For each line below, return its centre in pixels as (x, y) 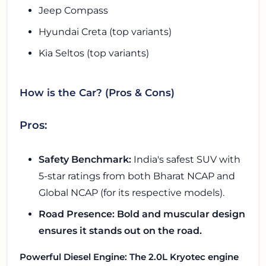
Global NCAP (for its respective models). (132, 192)
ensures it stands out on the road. (120, 230)
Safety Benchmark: (85, 159)
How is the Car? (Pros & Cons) (97, 92)
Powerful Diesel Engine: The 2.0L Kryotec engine (129, 256)
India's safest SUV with (186, 159)
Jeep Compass (73, 11)
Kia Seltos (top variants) (94, 53)
